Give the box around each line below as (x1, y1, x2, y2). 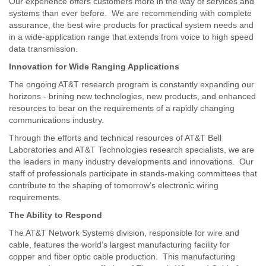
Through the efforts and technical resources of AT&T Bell (9, 133, 221, 143)
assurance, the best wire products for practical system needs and (9, 20, 254, 30)
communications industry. (9, 115, 104, 125)
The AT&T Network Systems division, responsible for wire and (9, 228, 239, 238)
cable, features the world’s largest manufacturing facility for (9, 240, 230, 250)
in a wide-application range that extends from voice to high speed (9, 32, 254, 42)
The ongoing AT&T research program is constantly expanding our (9, 80, 254, 90)
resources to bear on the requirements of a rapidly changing (9, 103, 235, 113)
